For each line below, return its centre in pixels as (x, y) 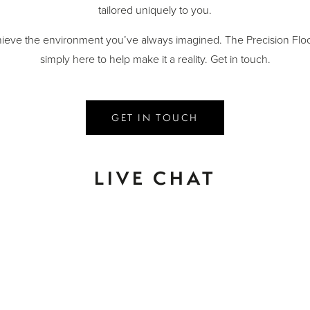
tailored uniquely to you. (155, 11)
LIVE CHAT (155, 179)
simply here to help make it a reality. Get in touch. (155, 60)
